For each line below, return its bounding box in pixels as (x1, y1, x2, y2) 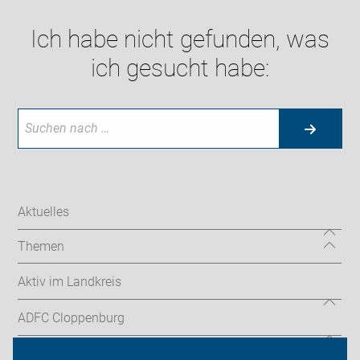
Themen (18, 239, 65, 255)
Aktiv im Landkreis (18, 273, 122, 289)
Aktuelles (18, 203, 70, 219)
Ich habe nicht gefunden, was (31, 25, 329, 54)
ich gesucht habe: (91, 54, 269, 83)
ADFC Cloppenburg (18, 309, 125, 325)
